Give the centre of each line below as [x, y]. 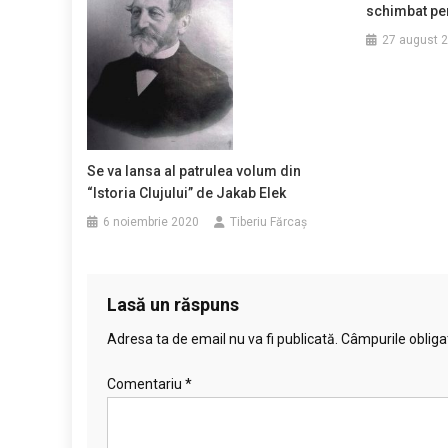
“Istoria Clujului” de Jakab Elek [187, 192]
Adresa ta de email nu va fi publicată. [222, 338]
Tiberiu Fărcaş [269, 221]
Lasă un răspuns [173, 304]
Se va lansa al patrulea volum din [194, 170]
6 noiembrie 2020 [151, 221]
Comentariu [146, 383]
